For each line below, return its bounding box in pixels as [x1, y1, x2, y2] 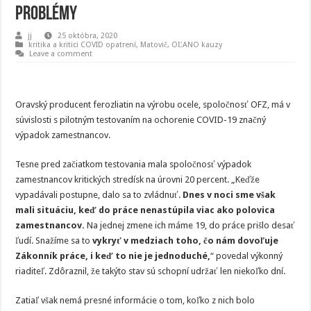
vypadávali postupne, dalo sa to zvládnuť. [15, 190, 183, 200]
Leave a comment [29, 49, 93, 58]
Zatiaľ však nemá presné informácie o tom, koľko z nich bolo [15, 295, 255, 305]
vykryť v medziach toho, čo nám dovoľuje [92, 235, 279, 246]
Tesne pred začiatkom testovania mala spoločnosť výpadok [15, 159, 252, 169]
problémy [15, 5, 78, 24]
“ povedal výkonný [210, 251, 283, 261]
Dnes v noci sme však [183, 190, 276, 200]
